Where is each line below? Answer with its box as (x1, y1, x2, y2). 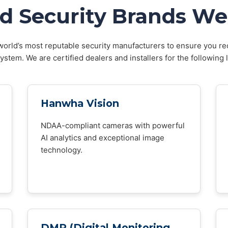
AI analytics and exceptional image (41, 133, 164, 142)
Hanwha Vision (41, 97, 119, 109)
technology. (41, 145, 82, 155)
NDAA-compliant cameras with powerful (41, 121, 185, 130)
